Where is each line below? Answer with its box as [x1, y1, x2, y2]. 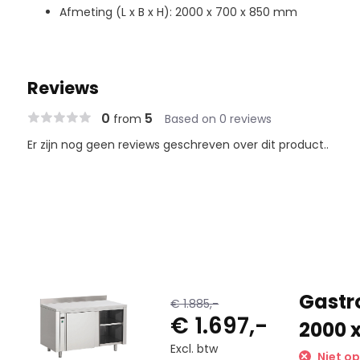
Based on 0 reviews [164, 111, 272, 127]
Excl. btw [170, 340, 219, 357]
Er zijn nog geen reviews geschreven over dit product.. [27, 137, 329, 153]
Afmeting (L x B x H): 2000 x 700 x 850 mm [59, 4, 297, 20]
